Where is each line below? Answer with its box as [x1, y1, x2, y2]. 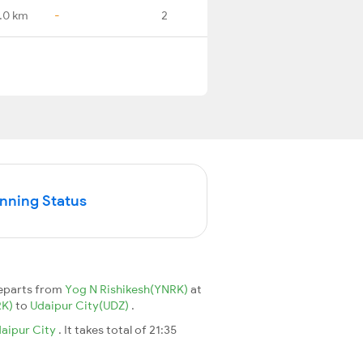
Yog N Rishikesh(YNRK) [65, 281, 190, 297]
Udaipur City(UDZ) [30, 297, 131, 313]
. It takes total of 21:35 [58, 322, 177, 337]
